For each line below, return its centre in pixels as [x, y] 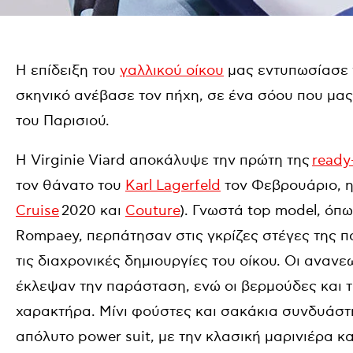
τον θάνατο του [71, 186]
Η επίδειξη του [68, 71]
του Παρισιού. [63, 121]
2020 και [92, 211]
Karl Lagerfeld [173, 186]
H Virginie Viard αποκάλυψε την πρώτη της [164, 160]
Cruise [37, 211]
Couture [152, 211]
